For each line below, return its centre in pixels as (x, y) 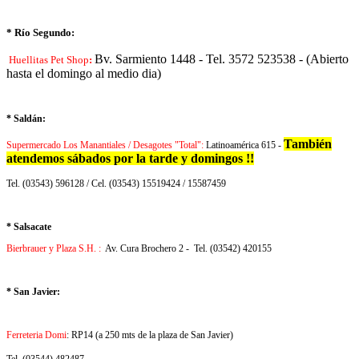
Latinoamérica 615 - (244, 145)
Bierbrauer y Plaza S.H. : (55, 249)
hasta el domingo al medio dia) (84, 73)
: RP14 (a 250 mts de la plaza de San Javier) (150, 335)
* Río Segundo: (40, 32)
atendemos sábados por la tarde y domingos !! (130, 159)
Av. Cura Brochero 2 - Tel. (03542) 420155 (189, 249)
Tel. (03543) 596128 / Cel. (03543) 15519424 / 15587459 (116, 184)
